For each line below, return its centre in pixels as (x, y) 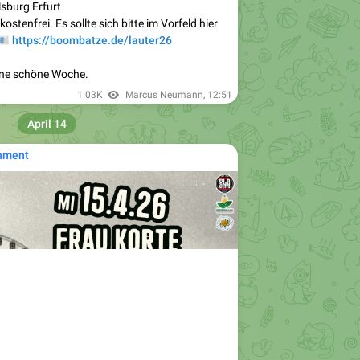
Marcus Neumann (164, 94)
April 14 (47, 123)
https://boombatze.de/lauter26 (92, 40)
